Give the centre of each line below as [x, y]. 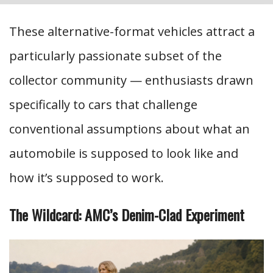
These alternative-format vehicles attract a [132, 31]
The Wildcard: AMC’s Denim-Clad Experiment [127, 214]
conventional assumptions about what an [129, 129]
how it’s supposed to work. [87, 178]
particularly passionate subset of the [115, 56]
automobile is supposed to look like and [124, 153]
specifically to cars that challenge [103, 105]
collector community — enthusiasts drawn [131, 80]
